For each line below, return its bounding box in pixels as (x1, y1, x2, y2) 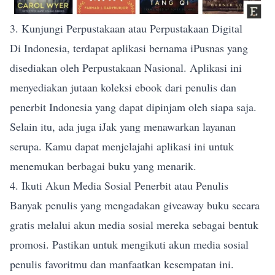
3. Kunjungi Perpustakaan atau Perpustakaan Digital (10, 21, 242, 36)
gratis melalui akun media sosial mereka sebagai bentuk (10, 217, 258, 233)
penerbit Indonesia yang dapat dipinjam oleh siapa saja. (10, 99, 257, 115)
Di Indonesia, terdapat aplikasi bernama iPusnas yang (10, 41, 248, 56)
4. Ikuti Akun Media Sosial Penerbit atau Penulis (10, 178, 228, 193)
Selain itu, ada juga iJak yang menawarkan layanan (10, 119, 236, 134)
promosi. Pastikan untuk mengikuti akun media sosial (10, 237, 249, 252)
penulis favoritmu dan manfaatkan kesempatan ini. (10, 257, 234, 272)
